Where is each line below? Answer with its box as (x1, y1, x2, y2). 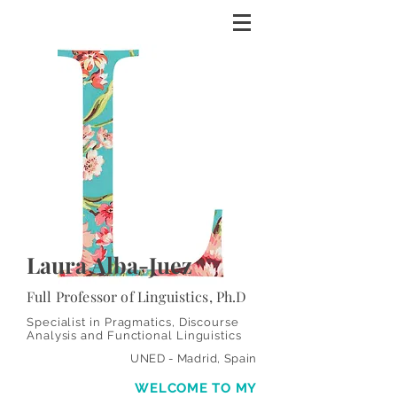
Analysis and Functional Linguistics (27, 329, 242, 342)
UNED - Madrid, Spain (130, 352, 257, 365)
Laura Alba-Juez (27, 250, 192, 279)
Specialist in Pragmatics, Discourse (27, 315, 239, 329)
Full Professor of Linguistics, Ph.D (27, 287, 247, 306)
